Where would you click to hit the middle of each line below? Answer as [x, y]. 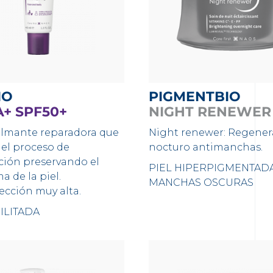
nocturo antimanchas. [205, 147]
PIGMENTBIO [199, 97]
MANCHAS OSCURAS [201, 183]
